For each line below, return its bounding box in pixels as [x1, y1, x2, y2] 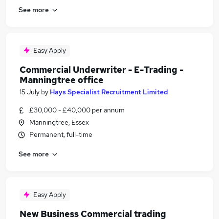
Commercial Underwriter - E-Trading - [20, 64, 183, 75]
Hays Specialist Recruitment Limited [50, 88, 168, 96]
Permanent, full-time [29, 130, 92, 139]
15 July [20, 88, 40, 96]
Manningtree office [20, 74, 104, 86]
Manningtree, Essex [29, 118, 89, 127]
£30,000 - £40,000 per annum [29, 106, 125, 114]
